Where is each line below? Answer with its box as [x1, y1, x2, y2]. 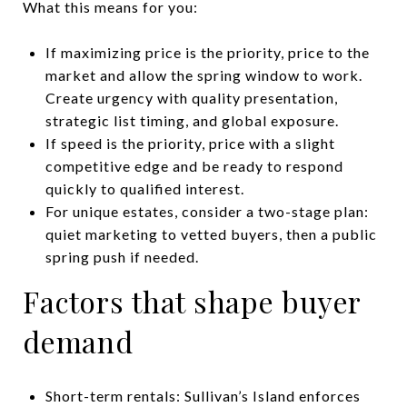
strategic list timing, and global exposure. [45, 111, 339, 129]
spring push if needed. [45, 247, 199, 265]
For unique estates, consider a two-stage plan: [45, 202, 369, 220]
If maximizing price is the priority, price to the [45, 43, 370, 61]
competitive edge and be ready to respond [45, 156, 343, 174]
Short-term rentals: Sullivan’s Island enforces [45, 386, 361, 404]
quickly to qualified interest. [45, 179, 244, 197]
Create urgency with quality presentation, [45, 88, 338, 106]
